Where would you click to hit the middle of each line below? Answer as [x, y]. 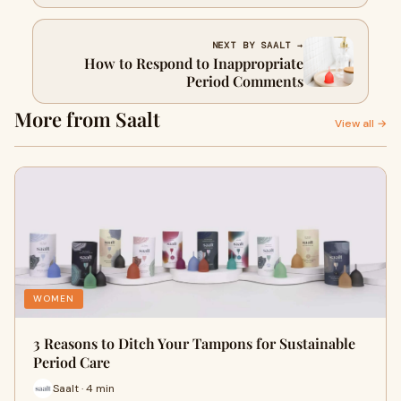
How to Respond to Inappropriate [194, 63]
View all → [361, 124]
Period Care [72, 362]
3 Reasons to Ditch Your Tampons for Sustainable [194, 343]
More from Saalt [87, 119]
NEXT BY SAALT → [257, 45]
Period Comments [245, 81]
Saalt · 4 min [84, 388]
